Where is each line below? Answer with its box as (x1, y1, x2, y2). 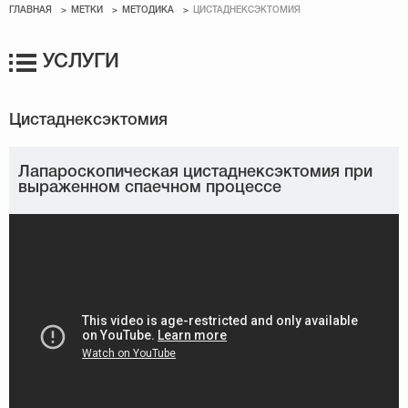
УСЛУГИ (43, 53, 119, 71)
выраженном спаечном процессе (18, 180, 281, 195)
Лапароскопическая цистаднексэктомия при (18, 165, 372, 179)
